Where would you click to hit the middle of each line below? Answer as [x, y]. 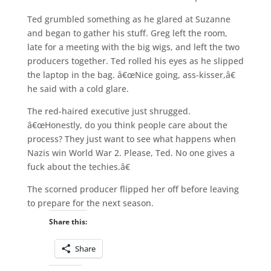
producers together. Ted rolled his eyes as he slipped [135, 60]
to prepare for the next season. [90, 203]
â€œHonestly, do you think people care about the [127, 125]
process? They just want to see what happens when [131, 139]
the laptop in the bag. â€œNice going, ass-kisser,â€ [131, 74]
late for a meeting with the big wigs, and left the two [133, 47]
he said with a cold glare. [78, 88]
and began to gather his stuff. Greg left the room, [127, 33]
